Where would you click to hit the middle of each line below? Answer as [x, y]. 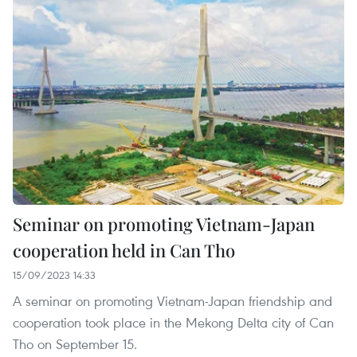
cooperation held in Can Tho [124, 251]
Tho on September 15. [75, 344]
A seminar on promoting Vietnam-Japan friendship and [173, 301]
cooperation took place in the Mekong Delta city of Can [173, 323]
